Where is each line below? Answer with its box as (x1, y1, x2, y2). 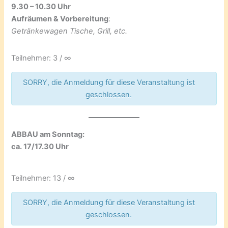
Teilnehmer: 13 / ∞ (11, 174, 75, 183)
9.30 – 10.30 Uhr (11, 2, 71, 12)
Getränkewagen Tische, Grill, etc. (11, 26, 128, 36)
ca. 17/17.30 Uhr (11, 142, 69, 152)
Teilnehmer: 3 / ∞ (11, 53, 72, 63)
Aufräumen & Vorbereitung (11, 14, 109, 24)
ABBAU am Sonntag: (11, 130, 85, 139)
